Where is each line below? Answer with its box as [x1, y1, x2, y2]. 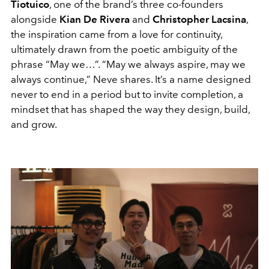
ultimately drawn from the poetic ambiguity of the [11, 43, 238, 56]
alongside [11, 13, 59, 26]
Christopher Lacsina [153, 13, 246, 26]
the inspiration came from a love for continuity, [11, 28, 222, 41]
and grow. [11, 118, 57, 131]
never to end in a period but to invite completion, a [11, 88, 243, 101]
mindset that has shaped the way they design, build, [11, 103, 250, 116]
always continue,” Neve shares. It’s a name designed [11, 73, 251, 86]
